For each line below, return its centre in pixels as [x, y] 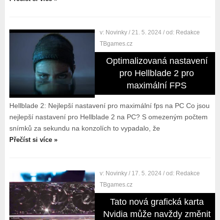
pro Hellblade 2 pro [157, 73]
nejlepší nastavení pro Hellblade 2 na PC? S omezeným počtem [108, 117]
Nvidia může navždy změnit [157, 214]
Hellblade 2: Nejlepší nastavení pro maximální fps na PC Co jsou [109, 106]
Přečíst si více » [33, 140]
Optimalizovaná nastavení [157, 61]
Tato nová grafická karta [157, 202]
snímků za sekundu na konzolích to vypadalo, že [84, 128]
